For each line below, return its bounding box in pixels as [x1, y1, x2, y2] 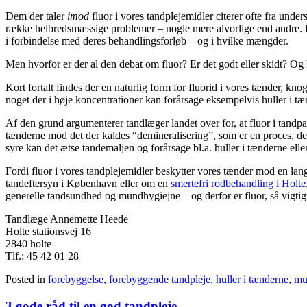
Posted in [5, 273, 48, 286]
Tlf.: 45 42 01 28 [5, 250, 79, 262]
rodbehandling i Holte [211, 177, 306, 190]
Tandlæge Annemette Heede [5, 213, 128, 225]
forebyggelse [48, 273, 103, 286]
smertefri [171, 177, 211, 190]
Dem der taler [5, 10, 67, 23]
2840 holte [5, 238, 51, 250]
